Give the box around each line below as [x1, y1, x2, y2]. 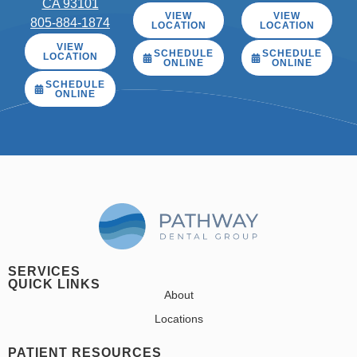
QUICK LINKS [8, 277, 100, 292]
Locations [154, 312, 203, 326]
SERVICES [8, 265, 80, 279]
